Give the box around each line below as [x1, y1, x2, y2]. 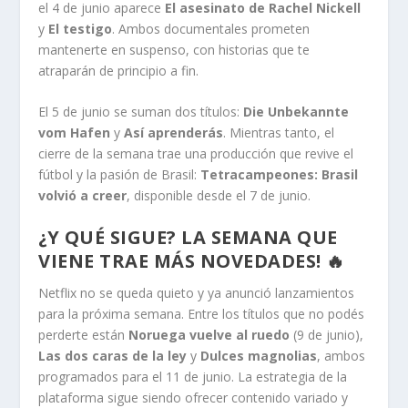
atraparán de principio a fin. [38, 61, 199, 79]
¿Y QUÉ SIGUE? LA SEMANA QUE [38, 225, 338, 250]
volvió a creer [38, 186, 127, 204]
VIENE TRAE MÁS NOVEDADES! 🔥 [38, 249, 345, 274]
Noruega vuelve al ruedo [128, 326, 291, 344]
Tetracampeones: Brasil [200, 165, 359, 183]
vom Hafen [38, 123, 111, 141]
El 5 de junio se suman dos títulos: [38, 102, 244, 120]
